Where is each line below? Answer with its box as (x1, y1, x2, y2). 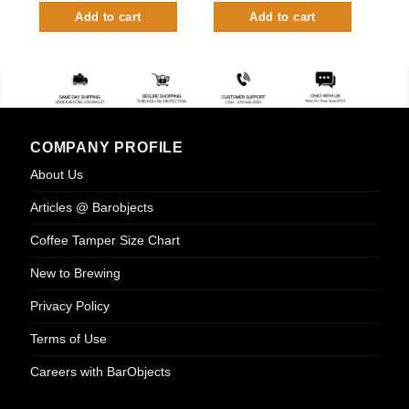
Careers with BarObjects (29, 364, 171, 380)
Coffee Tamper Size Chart (29, 233, 180, 248)
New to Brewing (29, 266, 121, 281)
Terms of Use (29, 331, 107, 347)
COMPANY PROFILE (29, 140, 184, 156)
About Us (29, 167, 83, 183)
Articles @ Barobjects (29, 200, 153, 215)
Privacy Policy (29, 299, 110, 314)
